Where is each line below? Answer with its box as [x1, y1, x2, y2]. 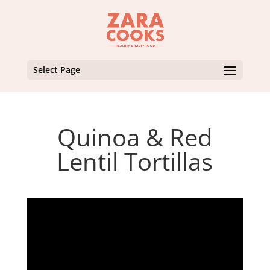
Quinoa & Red [57, 121, 213, 154]
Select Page [33, 64, 80, 75]
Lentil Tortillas [57, 145, 213, 178]
